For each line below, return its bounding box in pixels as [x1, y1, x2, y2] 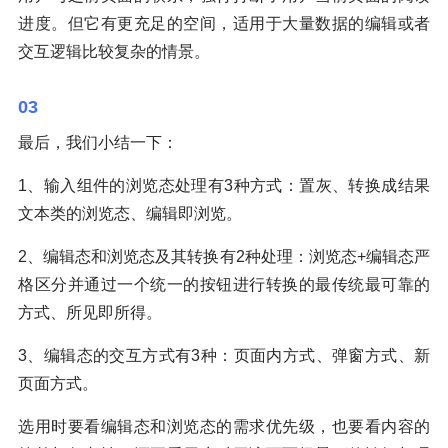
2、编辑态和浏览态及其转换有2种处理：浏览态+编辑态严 [18, 247, 430, 265]
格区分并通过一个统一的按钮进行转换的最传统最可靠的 [18, 275, 430, 293]
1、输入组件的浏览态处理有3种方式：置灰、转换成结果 [18, 176, 430, 194]
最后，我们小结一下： [18, 133, 178, 151]
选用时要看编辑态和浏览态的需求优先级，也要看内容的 [18, 417, 430, 435]
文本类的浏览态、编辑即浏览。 [18, 204, 242, 222]
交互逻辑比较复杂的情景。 [18, 42, 210, 60]
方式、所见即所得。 [18, 303, 162, 321]
